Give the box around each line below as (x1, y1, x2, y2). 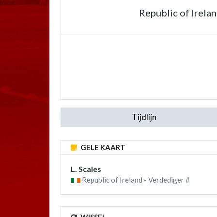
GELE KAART (79, 143, 125, 152)
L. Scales (71, 164, 101, 173)
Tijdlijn (131, 112, 156, 122)
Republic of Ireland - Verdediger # (80, 175, 190, 184)
